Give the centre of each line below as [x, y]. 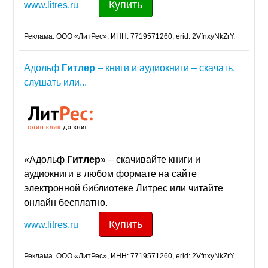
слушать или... [56, 83]
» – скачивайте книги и [151, 160]
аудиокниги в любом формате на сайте [111, 174]
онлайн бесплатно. [66, 203]
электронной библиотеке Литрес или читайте [124, 188]
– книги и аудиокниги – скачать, [165, 68]
